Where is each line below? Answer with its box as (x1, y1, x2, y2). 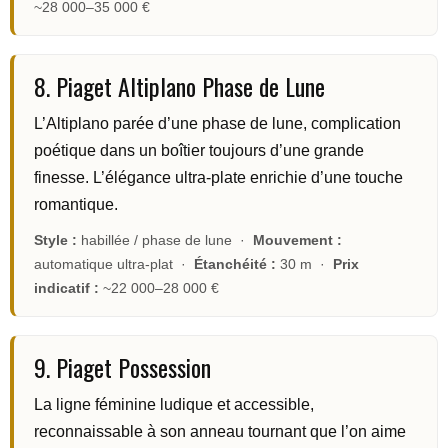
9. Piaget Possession (34, 349, 211, 386)
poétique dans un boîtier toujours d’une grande (34, 142, 364, 160)
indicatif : (34, 280, 99, 297)
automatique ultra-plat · (34, 256, 194, 273)
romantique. (34, 196, 118, 214)
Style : (34, 232, 77, 249)
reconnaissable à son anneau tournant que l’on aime (34, 423, 406, 441)
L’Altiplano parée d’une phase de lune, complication (34, 115, 401, 133)
